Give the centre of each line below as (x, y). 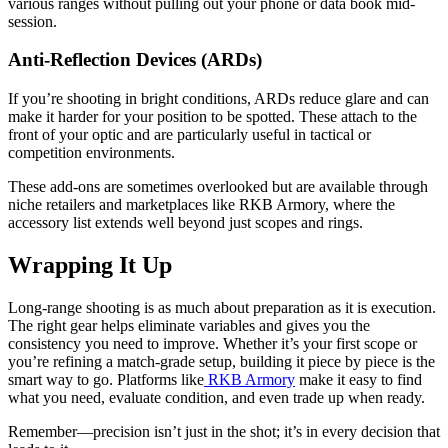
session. (32, 21)
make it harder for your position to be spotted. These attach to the (212, 116)
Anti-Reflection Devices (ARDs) (135, 60)
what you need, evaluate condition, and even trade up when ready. (216, 397)
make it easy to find (358, 379)
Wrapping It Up (90, 264)
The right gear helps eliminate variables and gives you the (189, 325)
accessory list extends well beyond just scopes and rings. (185, 222)
